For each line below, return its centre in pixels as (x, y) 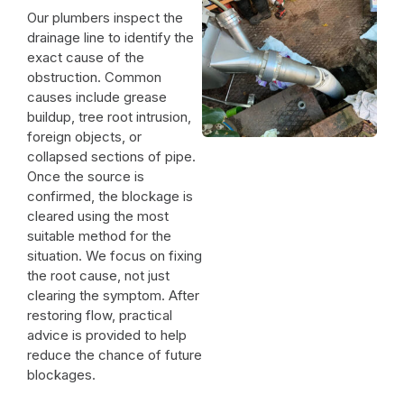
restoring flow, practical (100, 315)
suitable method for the (99, 235)
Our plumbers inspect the (105, 17)
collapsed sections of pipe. (111, 156)
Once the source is (86, 176)
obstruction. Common (94, 77)
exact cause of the (86, 57)
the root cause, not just (98, 275)
